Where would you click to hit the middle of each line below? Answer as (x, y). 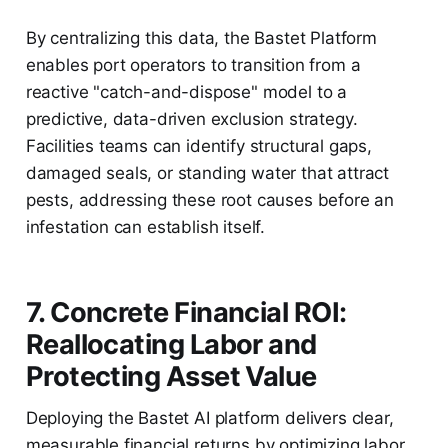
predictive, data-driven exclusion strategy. (191, 118)
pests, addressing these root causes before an (210, 199)
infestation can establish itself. (145, 226)
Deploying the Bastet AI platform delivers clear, (209, 417)
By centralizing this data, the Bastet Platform (201, 37)
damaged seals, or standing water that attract (207, 172)
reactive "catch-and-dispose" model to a (186, 91)
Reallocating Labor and (171, 344)
